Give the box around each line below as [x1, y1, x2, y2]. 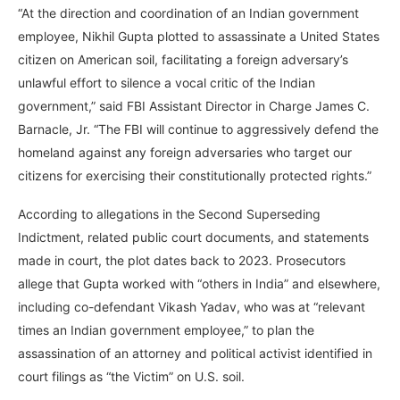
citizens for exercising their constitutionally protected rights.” [18, 167, 371, 183]
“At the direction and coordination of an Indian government [18, 4, 359, 21]
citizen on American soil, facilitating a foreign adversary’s [18, 51, 348, 67]
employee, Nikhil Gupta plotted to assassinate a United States [18, 28, 379, 44]
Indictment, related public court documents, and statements [18, 229, 369, 245]
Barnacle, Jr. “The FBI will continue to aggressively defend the [18, 121, 379, 137]
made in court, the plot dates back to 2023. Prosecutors [18, 252, 346, 268]
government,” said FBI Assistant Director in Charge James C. [18, 97, 370, 113]
